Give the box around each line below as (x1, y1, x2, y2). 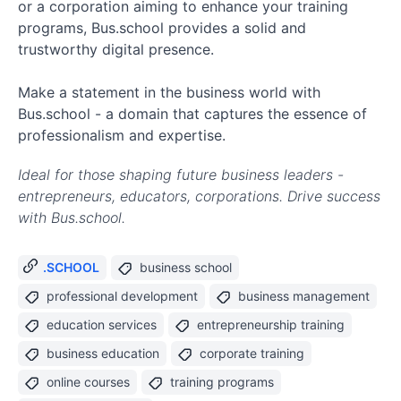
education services (47, 317, 157, 332)
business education (47, 346, 159, 361)
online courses (47, 374, 130, 389)
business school (140, 260, 232, 275)
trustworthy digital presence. (18, 40, 214, 58)
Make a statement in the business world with (18, 83, 320, 101)
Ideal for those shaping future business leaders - (18, 166, 344, 183)
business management (238, 288, 370, 303)
